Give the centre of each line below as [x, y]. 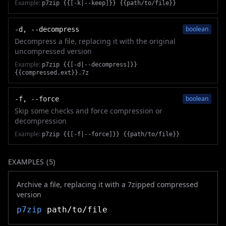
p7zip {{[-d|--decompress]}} [90, 65]
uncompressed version [53, 51]
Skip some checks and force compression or [89, 111]
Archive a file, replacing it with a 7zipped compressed [107, 184]
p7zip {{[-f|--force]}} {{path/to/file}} [111, 134]
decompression [41, 121]
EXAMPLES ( [29, 162]
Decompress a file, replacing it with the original [95, 41]
